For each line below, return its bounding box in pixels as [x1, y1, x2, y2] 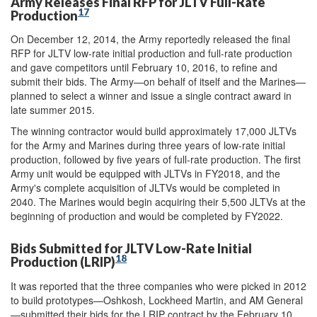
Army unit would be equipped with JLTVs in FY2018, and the [11, 166, 280, 180]
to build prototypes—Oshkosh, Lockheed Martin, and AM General [11, 292, 303, 307]
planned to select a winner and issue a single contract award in [11, 88, 292, 103]
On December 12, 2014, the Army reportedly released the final [11, 32, 290, 46]
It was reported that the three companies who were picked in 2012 [11, 278, 306, 293]
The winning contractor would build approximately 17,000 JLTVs [11, 124, 296, 138]
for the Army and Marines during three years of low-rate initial [11, 138, 285, 152]
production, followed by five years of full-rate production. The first [11, 152, 301, 166]
